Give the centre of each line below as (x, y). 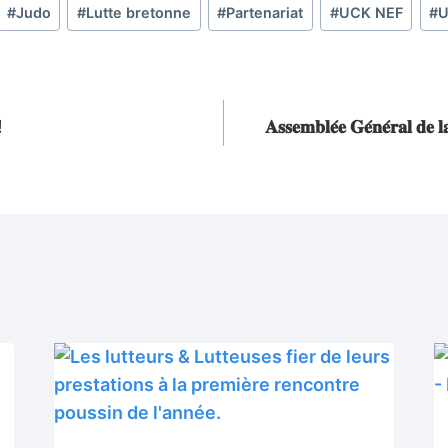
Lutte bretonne (138, 13)
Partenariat (265, 13)
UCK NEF (370, 13)
